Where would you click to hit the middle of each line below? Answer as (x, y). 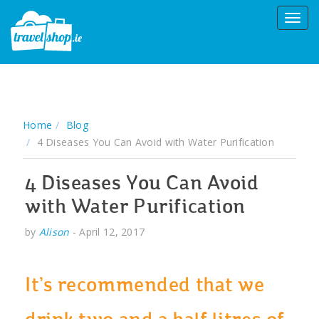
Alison (54, 232)
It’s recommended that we (145, 286)
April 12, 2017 (112, 232)
